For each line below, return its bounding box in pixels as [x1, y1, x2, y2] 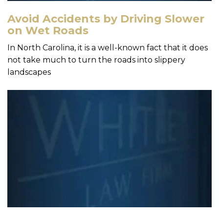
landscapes [7, 67, 51, 77]
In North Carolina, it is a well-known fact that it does [7, 43, 208, 52]
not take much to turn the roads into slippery [7, 55, 185, 65]
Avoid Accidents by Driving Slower [7, 12, 204, 25]
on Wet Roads [7, 23, 88, 37]
